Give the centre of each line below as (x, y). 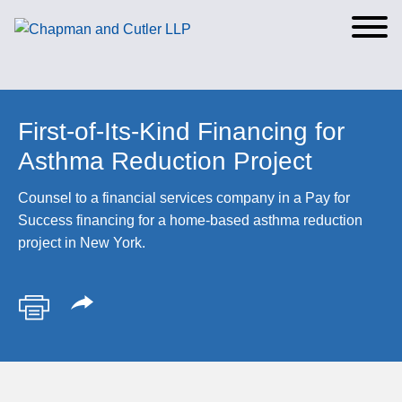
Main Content (145, 20)
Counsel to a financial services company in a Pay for (184, 198)
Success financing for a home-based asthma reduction (190, 220)
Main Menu (152, 20)
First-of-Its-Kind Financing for (181, 131)
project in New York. (82, 243)
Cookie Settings (137, 20)
